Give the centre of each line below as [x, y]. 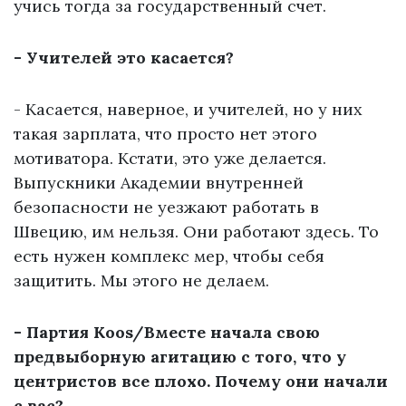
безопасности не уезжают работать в [166, 208]
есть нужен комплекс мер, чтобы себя [169, 256]
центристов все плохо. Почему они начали [201, 382]
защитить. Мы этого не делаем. [144, 281]
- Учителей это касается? [124, 58]
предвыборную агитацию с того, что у [180, 357]
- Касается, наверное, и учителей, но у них [188, 110]
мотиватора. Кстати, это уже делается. [170, 159]
